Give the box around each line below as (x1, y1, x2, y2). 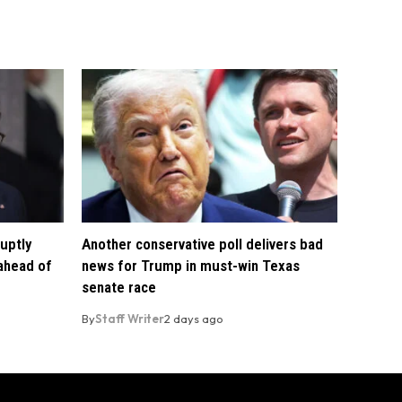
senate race (82, 278, 156, 297)
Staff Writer (95, 311, 164, 327)
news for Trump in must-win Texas (82, 257, 300, 275)
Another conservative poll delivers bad (82, 235, 323, 254)
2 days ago (164, 311, 223, 327)
